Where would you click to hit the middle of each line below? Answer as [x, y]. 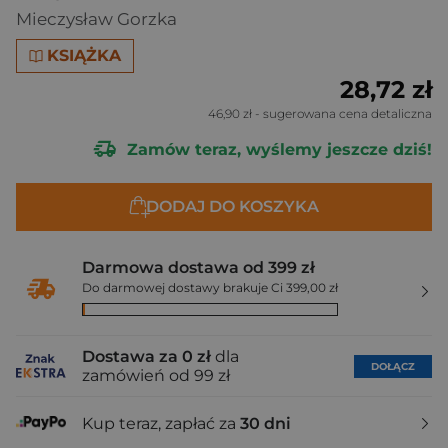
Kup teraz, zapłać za [161, 423]
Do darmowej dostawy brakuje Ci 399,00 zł [210, 287]
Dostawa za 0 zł [146, 356]
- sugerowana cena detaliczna [342, 113]
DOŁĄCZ [393, 366]
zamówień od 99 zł [156, 375]
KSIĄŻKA [84, 55]
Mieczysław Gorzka [96, 19]
